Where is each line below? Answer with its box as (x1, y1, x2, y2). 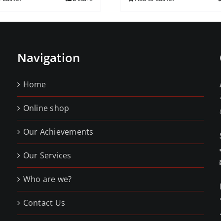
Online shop (23, 103, 70, 113)
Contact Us (23, 197, 66, 208)
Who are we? (23, 174, 72, 184)
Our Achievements (23, 126, 94, 137)
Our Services (23, 150, 72, 161)
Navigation (17, 49, 80, 66)
